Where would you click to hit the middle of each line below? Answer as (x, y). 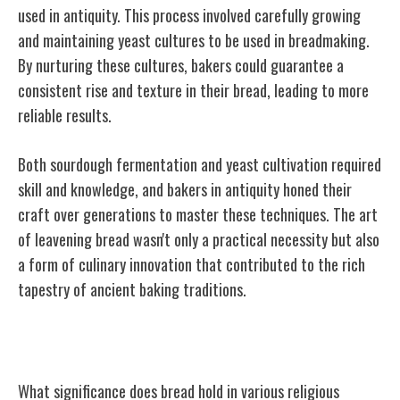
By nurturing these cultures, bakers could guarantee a (181, 65)
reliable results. (65, 115)
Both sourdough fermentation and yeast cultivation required (200, 164)
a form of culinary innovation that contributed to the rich (192, 264)
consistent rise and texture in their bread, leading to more (193, 90)
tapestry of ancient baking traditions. (132, 289)
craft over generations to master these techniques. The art (198, 214)
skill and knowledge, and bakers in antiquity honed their (185, 189)
